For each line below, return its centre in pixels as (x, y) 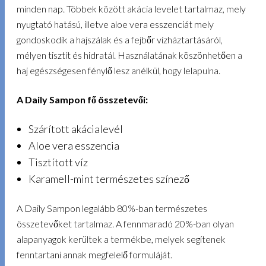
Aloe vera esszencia (74, 146)
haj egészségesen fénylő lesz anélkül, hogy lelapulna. (119, 71)
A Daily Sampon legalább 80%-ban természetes (112, 208)
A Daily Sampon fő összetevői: (83, 99)
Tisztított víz (58, 162)
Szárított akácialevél (75, 129)
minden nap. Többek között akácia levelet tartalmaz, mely (132, 9)
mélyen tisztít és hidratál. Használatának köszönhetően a (130, 55)
